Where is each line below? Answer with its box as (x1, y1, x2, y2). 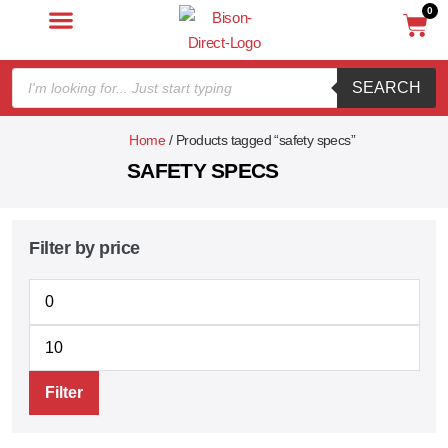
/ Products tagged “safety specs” (165, 133, 356, 148)
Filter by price (29, 238, 140, 258)
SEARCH (352, 79, 421, 96)
